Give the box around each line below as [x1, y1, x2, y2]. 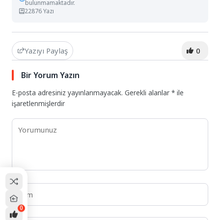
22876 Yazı [25, 6, 55, 15]
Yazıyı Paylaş [24, 45, 68, 55]
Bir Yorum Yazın [21, 69, 80, 81]
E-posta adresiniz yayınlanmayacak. [12, 88, 123, 97]
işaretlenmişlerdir [12, 99, 65, 108]
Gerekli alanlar [125, 88, 172, 97]
